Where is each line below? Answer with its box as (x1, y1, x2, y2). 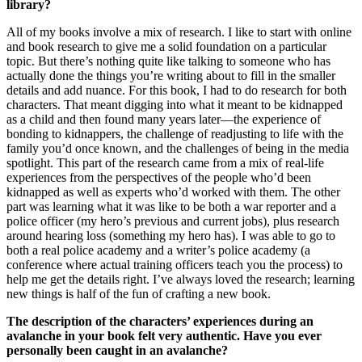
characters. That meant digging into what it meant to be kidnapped (6, 98, 343, 112)
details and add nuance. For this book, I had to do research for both (6, 83, 347, 98)
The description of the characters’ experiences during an (6, 314, 314, 329)
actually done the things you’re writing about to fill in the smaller (6, 69, 335, 83)
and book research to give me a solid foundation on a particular (6, 40, 326, 54)
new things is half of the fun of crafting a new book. (6, 287, 271, 301)
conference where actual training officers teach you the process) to (6, 258, 343, 272)
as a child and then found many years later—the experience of (6, 112, 321, 127)
